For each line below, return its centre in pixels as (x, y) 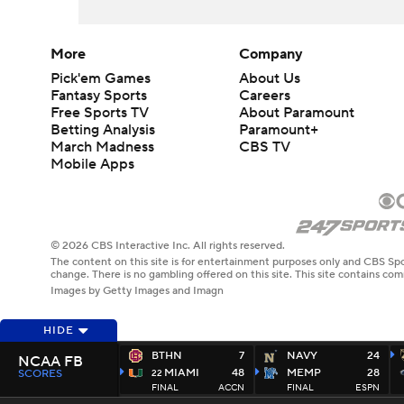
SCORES (40, 374)
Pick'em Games (101, 79)
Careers (265, 96)
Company (271, 55)
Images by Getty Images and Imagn (137, 291)
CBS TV (265, 147)
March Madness (102, 147)
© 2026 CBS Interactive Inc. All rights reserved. (168, 246)
